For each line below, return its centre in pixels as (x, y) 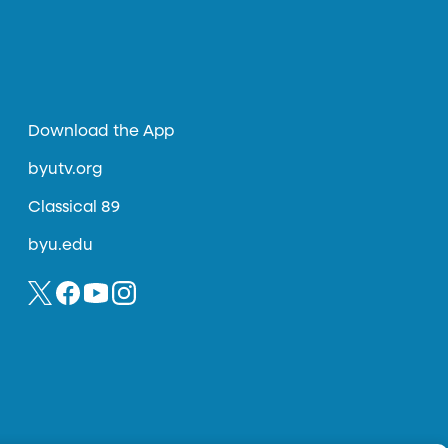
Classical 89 (74, 208)
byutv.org (65, 170)
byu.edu (61, 246)
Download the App (101, 132)
